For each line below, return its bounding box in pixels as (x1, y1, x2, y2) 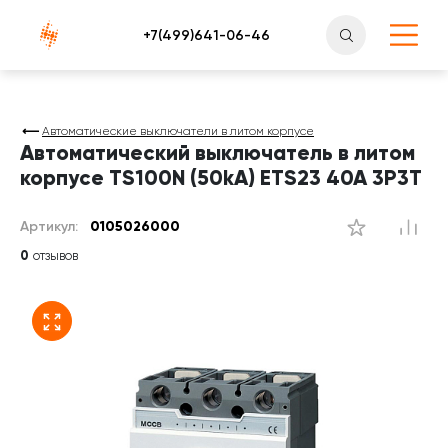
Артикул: (20, 218, 82, 235)
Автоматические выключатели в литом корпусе (42, 124, 314, 138)
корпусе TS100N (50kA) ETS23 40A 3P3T (20, 165, 422, 191)
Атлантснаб (23, 20, 95, 35)
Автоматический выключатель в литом (20, 140, 415, 166)
